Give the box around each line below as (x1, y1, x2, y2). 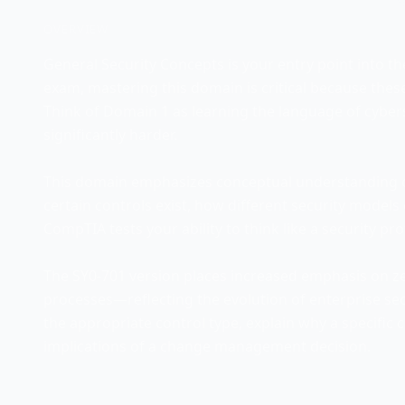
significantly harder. (43, 125, 177, 145)
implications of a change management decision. (43, 336, 371, 356)
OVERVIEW (43, 21, 109, 37)
